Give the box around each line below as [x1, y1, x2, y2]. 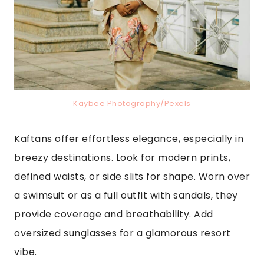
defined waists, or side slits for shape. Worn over [14, 170, 250, 184]
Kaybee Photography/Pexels [73, 98, 191, 109]
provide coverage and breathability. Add [14, 207, 213, 222]
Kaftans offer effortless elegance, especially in [14, 132, 243, 146]
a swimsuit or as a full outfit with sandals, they [14, 189, 238, 203]
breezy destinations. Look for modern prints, [14, 151, 230, 165]
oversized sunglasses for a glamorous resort [14, 226, 231, 240]
